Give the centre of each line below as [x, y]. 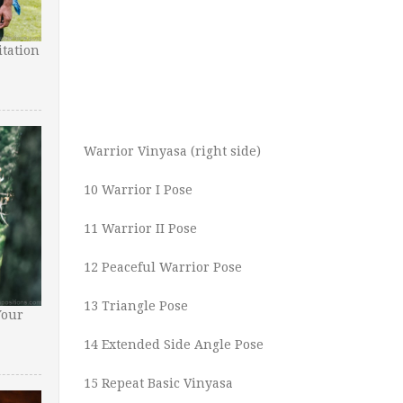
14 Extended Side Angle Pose [174, 345]
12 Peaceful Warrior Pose [163, 267]
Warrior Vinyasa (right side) [172, 151]
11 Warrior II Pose [140, 228]
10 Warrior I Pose [138, 190]
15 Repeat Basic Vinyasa [158, 383]
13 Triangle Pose [136, 306]
